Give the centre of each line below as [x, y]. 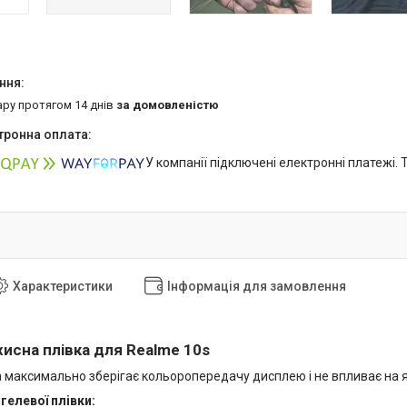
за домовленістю [168, 105]
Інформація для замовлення [257, 287]
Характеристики [63, 287]
